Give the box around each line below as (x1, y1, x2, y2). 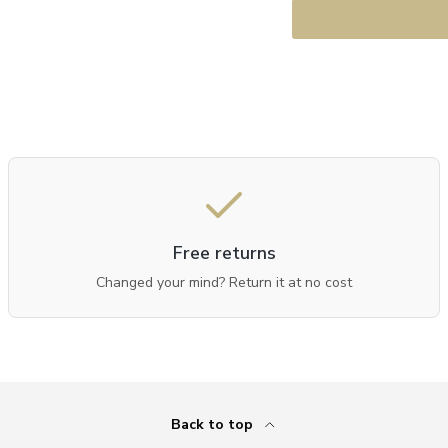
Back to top (171, 414, 257, 434)
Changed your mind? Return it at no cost (96, 272, 352, 292)
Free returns (172, 240, 276, 265)
